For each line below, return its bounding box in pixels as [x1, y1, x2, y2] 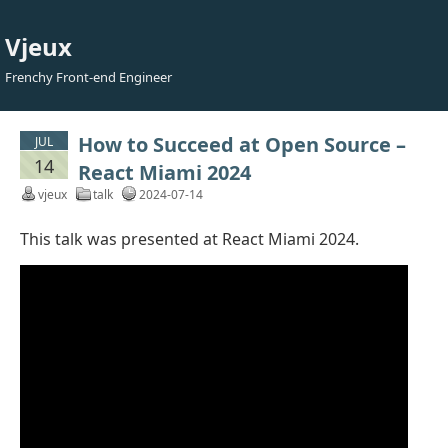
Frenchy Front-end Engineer [5, 68, 172, 86]
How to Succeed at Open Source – [78, 131, 406, 158]
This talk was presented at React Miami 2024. [20, 228, 359, 250]
